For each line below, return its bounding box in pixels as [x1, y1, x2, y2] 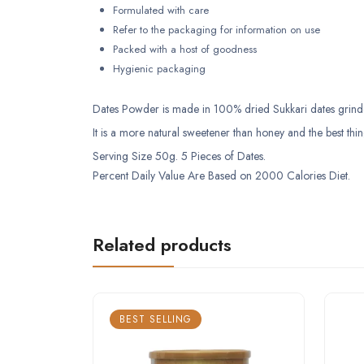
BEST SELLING [119, 312, 192, 327]
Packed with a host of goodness [113, 41, 257, 57]
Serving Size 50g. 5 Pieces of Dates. [93, 148, 266, 164]
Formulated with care [113, 2, 209, 18]
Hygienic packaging [113, 61, 206, 76]
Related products [93, 232, 232, 258]
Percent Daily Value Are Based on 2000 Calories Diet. [93, 167, 350, 184]
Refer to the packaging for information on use [113, 22, 320, 37]
